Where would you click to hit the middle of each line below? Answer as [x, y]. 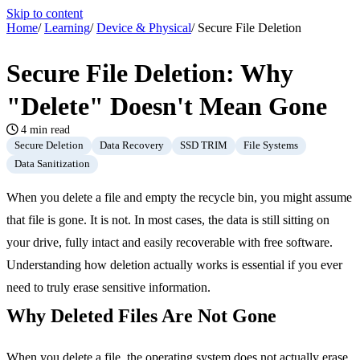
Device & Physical [144, 28]
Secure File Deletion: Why [150, 73]
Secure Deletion [49, 145]
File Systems [271, 145]
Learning [67, 28]
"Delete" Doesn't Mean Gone [167, 106]
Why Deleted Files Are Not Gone [141, 315]
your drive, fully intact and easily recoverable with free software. [170, 242]
